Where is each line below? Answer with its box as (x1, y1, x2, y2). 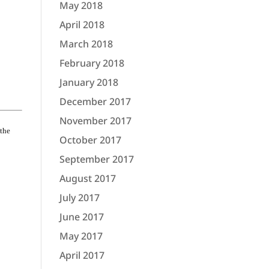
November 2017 (59, 114, 131, 127)
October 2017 (59, 133, 121, 147)
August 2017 (59, 172, 116, 185)
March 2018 (59, 37, 113, 50)
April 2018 (59, 18, 104, 31)
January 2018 (59, 76, 118, 89)
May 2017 (59, 229, 103, 243)
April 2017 (59, 249, 104, 262)
